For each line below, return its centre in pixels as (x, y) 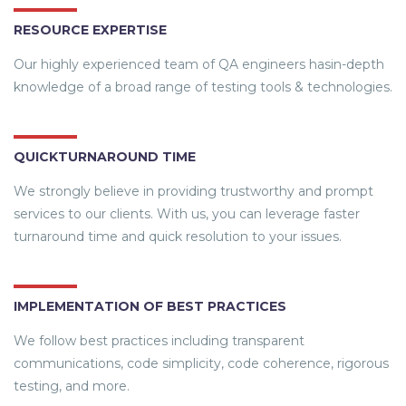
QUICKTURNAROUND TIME (105, 157)
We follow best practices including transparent (159, 341)
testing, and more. (72, 387)
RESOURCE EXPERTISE (90, 30)
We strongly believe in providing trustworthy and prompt (193, 192)
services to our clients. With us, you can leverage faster (187, 214)
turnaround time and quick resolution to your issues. (178, 237)
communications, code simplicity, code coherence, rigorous (201, 364)
